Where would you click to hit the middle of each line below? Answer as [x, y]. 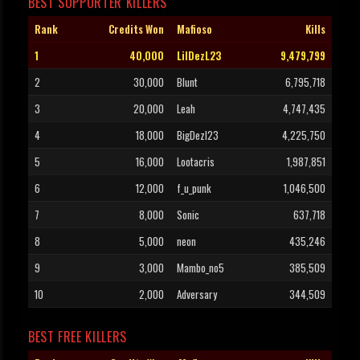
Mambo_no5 [200, 268]
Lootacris [196, 162]
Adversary [197, 295]
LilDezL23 [199, 56]
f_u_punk [194, 188]
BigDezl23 [198, 135]
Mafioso [194, 29]
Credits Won [136, 29]
